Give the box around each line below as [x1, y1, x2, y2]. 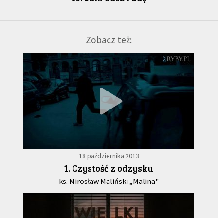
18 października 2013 [78, 151, 139, 161]
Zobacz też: [86, 34, 132, 46]
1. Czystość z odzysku [64, 162, 154, 175]
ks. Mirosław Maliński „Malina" [59, 176, 159, 186]
